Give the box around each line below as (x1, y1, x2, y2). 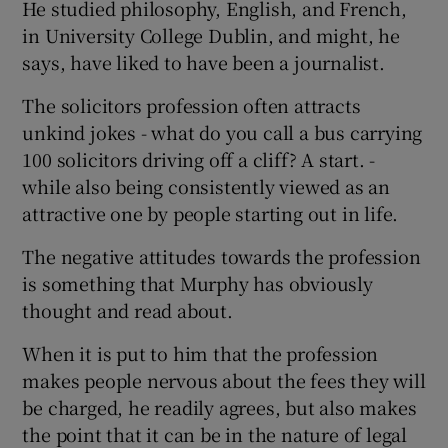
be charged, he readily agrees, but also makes (22, 393, 417, 420)
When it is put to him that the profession (22, 339, 379, 366)
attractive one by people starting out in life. (22, 199, 399, 226)
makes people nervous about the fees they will (22, 366, 426, 393)
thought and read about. (22, 296, 233, 323)
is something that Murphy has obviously (22, 269, 373, 296)
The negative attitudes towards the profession (22, 242, 421, 269)
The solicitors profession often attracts (22, 91, 361, 118)
